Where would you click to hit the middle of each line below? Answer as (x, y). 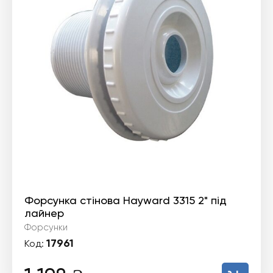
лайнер (44, 213)
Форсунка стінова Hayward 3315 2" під (126, 200)
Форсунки (46, 227)
